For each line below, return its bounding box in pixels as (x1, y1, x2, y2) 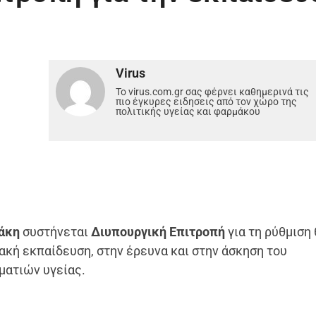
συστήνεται (20, 224, 92, 239)
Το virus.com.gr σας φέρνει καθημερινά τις (116, 85, 310, 97)
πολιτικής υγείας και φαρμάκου (116, 105, 261, 117)
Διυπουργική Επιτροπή (91, 224, 226, 239)
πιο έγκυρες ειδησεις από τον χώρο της (116, 95, 298, 107)
